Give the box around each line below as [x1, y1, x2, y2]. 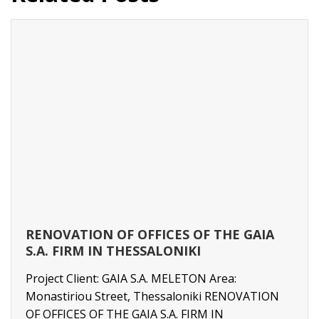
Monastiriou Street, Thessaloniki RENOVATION [26, 288, 279, 305]
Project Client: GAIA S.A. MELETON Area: [26, 271, 236, 287]
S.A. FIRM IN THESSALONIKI [26, 242, 201, 260]
